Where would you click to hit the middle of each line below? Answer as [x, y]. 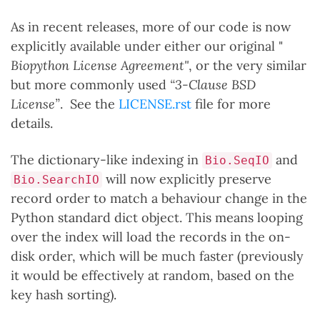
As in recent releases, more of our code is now [151, 27]
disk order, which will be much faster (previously [157, 256]
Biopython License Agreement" [100, 65]
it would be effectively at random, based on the [152, 275]
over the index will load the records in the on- [151, 237]
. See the [89, 104]
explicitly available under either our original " [147, 46]
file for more [231, 104]
